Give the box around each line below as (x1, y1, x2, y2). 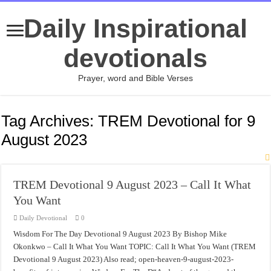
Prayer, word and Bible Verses (78, 73, 193, 83)
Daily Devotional (19, 214, 68, 221)
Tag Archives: (1, 112, 99, 130)
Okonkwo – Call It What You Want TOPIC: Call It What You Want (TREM (13, 242, 256, 251)
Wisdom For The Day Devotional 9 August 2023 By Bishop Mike (13, 229, 227, 238)
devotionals (64, 44, 207, 73)
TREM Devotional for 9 (98, 112, 256, 130)
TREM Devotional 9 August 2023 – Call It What (13, 178, 252, 191)
